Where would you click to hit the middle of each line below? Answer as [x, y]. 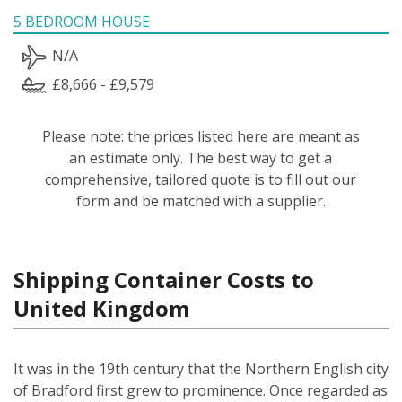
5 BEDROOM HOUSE [82, 21]
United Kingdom [101, 308]
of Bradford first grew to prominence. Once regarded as [201, 390]
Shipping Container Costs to [164, 279]
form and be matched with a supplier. [201, 201]
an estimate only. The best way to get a [201, 157]
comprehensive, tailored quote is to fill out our [201, 179]
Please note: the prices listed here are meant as [201, 136]
